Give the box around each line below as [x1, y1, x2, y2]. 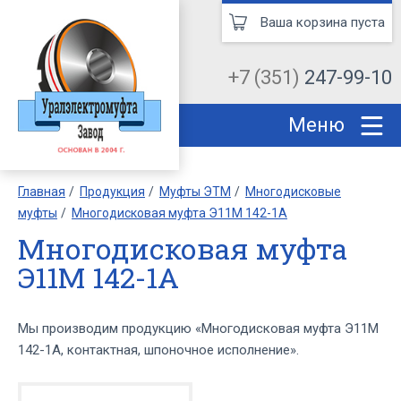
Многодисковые [245, 184, 341, 200]
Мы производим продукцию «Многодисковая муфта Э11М [18, 320, 379, 337]
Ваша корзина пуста [260, 14, 385, 30]
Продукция [80, 184, 145, 200]
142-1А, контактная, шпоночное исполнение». [18, 342, 299, 359]
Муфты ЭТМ [159, 184, 231, 200]
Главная [18, 184, 65, 200]
